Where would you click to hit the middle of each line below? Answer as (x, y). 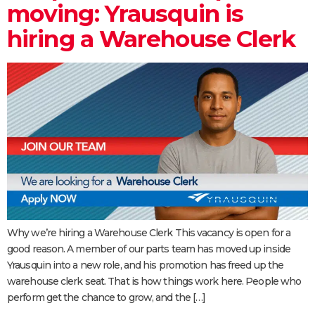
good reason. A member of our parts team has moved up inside (149, 249)
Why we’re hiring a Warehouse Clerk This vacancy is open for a (149, 233)
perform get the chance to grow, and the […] (107, 298)
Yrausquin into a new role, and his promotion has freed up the (146, 265)
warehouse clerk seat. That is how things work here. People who (154, 282)
